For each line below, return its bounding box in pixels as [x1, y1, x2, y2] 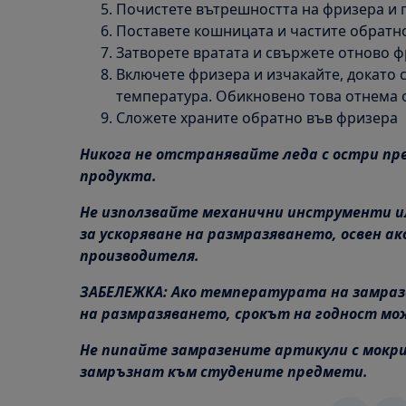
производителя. [80, 246, 199, 266]
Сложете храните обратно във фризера [116, 108, 398, 128]
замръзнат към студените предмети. [80, 362, 368, 382]
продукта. [80, 166, 157, 186]
